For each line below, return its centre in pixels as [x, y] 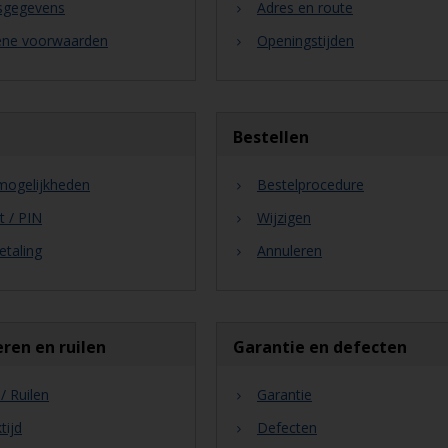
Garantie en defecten [319, 347]
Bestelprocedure [310, 184]
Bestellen [270, 137]
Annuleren [289, 250]
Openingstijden [305, 40]
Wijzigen [283, 217]
